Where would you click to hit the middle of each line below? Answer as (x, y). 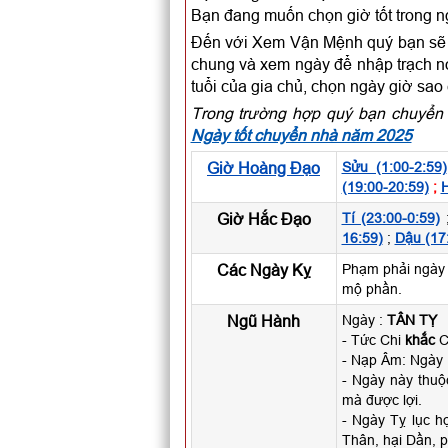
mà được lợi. (381, 400)
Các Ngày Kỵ (263, 270)
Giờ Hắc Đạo (263, 219)
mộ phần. (371, 289)
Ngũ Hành (263, 321)
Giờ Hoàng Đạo (263, 168)
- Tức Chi (373, 340)
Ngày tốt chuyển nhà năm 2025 (301, 135)
